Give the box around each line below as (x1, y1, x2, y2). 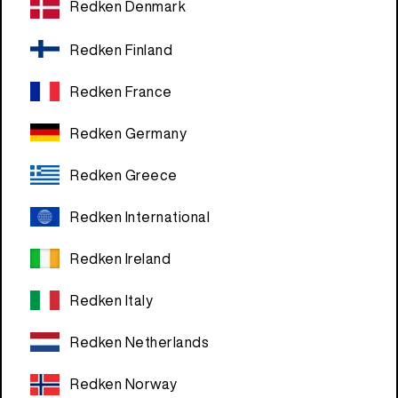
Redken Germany (70, 126, 187, 140)
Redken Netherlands (70, 335, 209, 349)
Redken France (70, 84, 172, 99)
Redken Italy (70, 293, 153, 307)
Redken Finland (70, 43, 172, 57)
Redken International (70, 210, 210, 224)
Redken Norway (70, 377, 178, 391)
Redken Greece (70, 168, 178, 182)
